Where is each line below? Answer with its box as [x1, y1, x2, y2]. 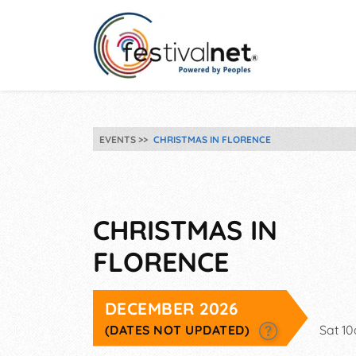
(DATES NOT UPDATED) [105, 322, 253, 338]
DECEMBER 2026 [105, 298, 239, 319]
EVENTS [99, 133, 136, 145]
